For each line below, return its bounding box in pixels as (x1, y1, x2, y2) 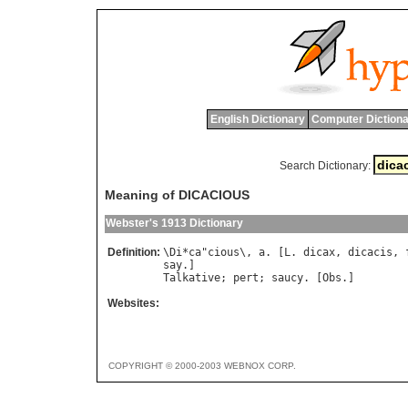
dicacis (348, 246, 393, 260)
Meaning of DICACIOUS (105, 188, 250, 203)
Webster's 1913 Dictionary (106, 217, 243, 230)
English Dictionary (209, 113, 305, 126)
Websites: (107, 297, 159, 311)
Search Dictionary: (279, 159, 371, 172)
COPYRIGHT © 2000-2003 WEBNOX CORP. (108, 361, 296, 372)
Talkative (163, 271, 220, 285)
